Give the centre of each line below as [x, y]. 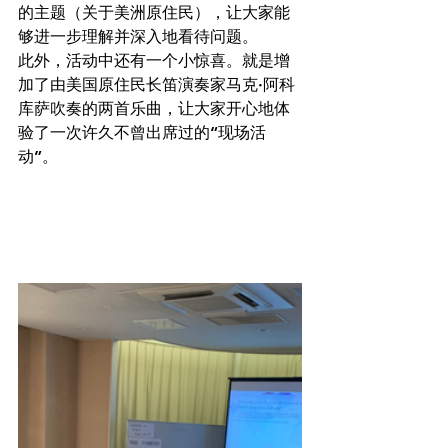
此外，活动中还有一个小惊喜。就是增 [154, 61]
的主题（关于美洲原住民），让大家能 [154, 13]
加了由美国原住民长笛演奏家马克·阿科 [156, 85]
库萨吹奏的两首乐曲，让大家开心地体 [154, 109]
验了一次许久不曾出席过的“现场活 [142, 133]
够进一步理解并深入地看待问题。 [138, 37]
